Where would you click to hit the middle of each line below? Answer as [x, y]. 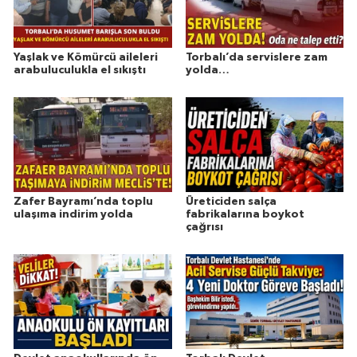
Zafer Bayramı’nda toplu [83, 202]
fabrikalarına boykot [245, 214]
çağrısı [204, 227]
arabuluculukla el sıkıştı [80, 71]
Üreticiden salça [231, 202]
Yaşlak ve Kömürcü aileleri [86, 58]
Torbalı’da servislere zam [256, 58]
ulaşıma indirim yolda [73, 214]
